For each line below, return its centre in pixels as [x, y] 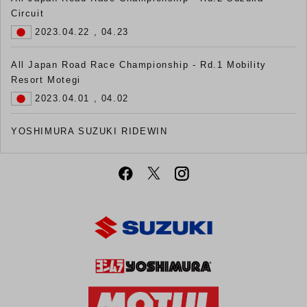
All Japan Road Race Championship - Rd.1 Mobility [139, 64]
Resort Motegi [46, 79]
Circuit [28, 13]
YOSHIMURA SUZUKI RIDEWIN [89, 131]
